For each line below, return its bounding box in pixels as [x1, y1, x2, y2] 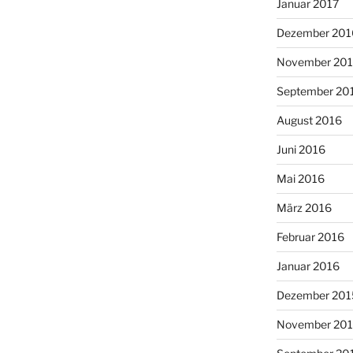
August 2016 [276, 113, 342, 127]
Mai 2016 [276, 171, 325, 185]
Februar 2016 [276, 229, 344, 243]
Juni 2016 [276, 142, 325, 156]
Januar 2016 [276, 258, 340, 273]
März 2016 [276, 200, 332, 214]
